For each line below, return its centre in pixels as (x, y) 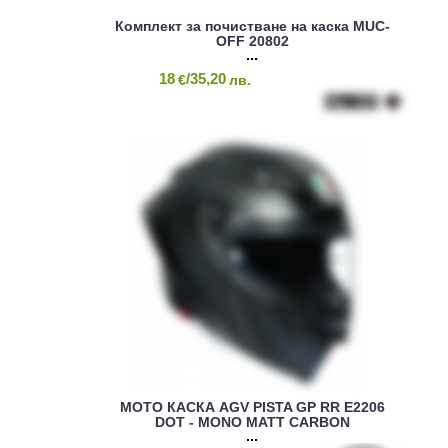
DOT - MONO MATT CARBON (252, 421)
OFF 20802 (252, 40)
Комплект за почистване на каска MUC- (252, 25)
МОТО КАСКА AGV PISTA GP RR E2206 (252, 406)
